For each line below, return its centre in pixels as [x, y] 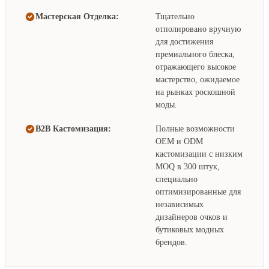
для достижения [184, 41]
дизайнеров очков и [192, 217]
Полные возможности [195, 128]
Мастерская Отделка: [77, 16]
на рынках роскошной [195, 92]
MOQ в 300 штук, [188, 166]
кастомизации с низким [199, 154]
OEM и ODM [179, 141]
